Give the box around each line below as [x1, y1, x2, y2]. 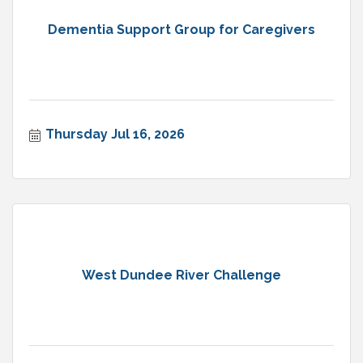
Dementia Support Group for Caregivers [48, 21, 315, 37]
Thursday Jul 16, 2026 [45, 126, 185, 143]
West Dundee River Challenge [82, 267, 281, 283]
